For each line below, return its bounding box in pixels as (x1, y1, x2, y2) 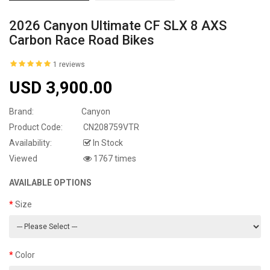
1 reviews (53, 60, 85, 69)
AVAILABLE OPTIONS (9, 177, 92, 187)
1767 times (92, 153, 136, 163)
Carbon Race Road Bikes (9, 32, 154, 48)
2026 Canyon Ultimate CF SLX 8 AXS (9, 17, 227, 33)
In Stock (91, 137, 123, 148)
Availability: (9, 137, 52, 148)
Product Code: (9, 122, 63, 132)
